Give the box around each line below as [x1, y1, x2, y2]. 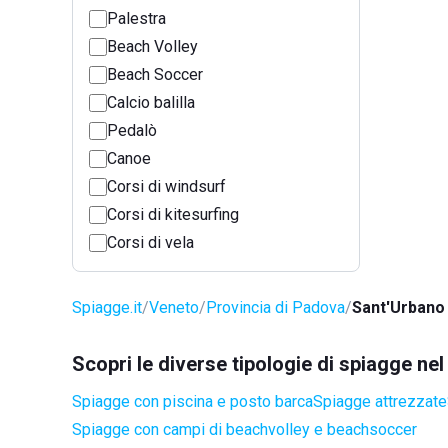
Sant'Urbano [352, 298, 445, 317]
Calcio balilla [107, 93, 195, 112]
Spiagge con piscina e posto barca [72, 392, 313, 411]
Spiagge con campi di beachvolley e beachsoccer [72, 420, 417, 439]
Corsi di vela [107, 233, 194, 252]
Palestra [107, 9, 166, 28]
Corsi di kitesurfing [107, 205, 239, 224]
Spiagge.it [72, 298, 142, 317]
